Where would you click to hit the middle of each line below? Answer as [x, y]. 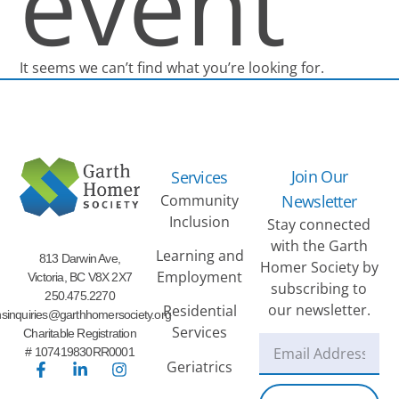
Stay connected [319, 224]
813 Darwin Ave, [80, 258]
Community [199, 200]
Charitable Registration [80, 333]
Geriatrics [199, 366]
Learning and [199, 256]
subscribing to [319, 288]
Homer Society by [319, 267]
